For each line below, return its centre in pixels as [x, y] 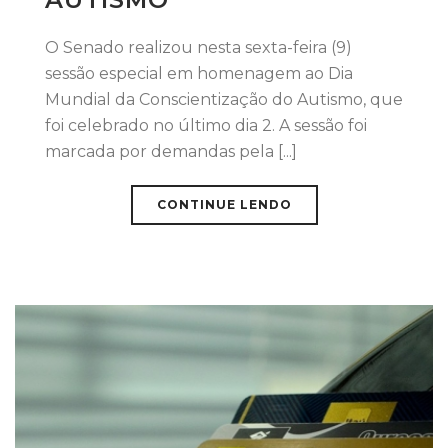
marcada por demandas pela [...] [171, 151]
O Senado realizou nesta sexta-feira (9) [198, 47]
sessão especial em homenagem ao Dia [199, 73]
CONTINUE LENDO [224, 204]
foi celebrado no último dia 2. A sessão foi [206, 125]
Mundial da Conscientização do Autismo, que [224, 99]
